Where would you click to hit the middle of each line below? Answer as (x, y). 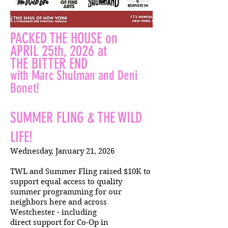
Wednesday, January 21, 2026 (62, 151)
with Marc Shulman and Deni (74, 76)
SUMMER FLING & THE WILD (76, 118)
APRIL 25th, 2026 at (59, 51)
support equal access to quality (66, 182)
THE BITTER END (49, 64)
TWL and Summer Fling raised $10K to (80, 172)
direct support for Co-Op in (59, 222)
